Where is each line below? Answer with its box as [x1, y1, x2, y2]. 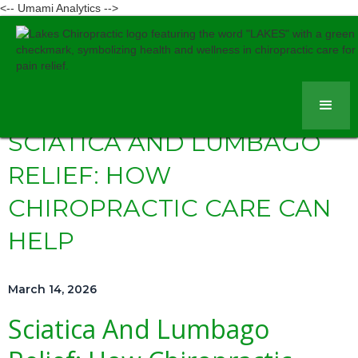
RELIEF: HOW [8, 161, 171, 190]
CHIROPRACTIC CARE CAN [8, 193, 332, 223]
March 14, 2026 [8, 282, 97, 296]
